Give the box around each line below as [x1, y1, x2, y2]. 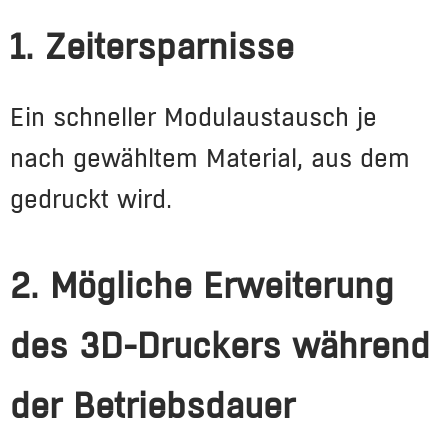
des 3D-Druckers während [10, 325, 430, 367]
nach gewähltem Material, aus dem [10, 143, 410, 173]
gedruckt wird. [10, 184, 172, 214]
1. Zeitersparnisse [10, 26, 294, 68]
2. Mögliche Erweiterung [10, 265, 394, 307]
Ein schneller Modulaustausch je [10, 102, 377, 132]
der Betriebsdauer [10, 385, 295, 427]
